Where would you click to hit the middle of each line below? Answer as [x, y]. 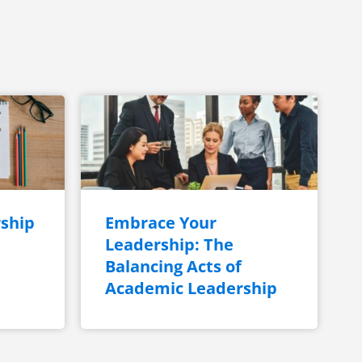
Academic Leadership [193, 288]
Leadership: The [169, 245]
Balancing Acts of [173, 267]
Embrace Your [160, 223]
